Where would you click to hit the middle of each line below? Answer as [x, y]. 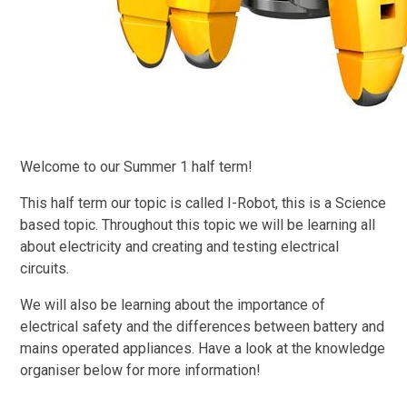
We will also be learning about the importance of [173, 304]
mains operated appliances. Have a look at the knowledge [203, 348]
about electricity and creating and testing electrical [180, 246]
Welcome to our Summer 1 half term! [137, 166]
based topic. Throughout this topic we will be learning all [198, 224]
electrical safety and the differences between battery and [203, 326]
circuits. [45, 268]
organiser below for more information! [143, 370]
